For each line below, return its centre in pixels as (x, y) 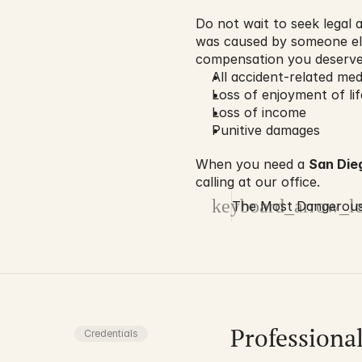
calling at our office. (258, 182)
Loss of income (259, 112)
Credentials (112, 333)
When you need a (252, 164)
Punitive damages (266, 130)
